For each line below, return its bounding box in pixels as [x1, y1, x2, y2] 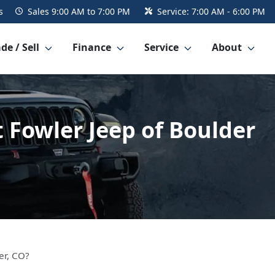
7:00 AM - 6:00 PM [192, 6, 265, 17]
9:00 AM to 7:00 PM [52, 6, 130, 17]
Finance [72, 41, 111, 55]
